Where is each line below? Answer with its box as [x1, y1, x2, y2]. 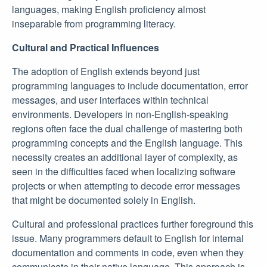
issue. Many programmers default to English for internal [12, 231, 244, 245]
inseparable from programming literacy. [12, 17, 176, 30]
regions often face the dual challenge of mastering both [12, 122, 243, 135]
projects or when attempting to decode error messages [12, 179, 240, 193]
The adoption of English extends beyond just [12, 64, 200, 78]
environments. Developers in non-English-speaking [12, 107, 228, 121]
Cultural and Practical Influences [12, 41, 159, 54]
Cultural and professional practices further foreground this [12, 217, 253, 231]
